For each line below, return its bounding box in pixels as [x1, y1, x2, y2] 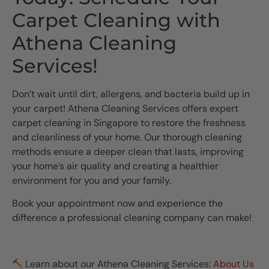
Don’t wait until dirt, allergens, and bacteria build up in [12, 87, 250, 100]
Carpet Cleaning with [12, 8, 220, 32]
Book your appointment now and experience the [12, 197, 223, 210]
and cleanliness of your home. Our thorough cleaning [12, 130, 242, 144]
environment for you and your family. [12, 174, 171, 187]
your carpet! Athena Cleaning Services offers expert [12, 101, 238, 115]
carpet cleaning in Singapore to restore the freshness [12, 116, 246, 129]
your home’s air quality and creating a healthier [12, 159, 219, 172]
